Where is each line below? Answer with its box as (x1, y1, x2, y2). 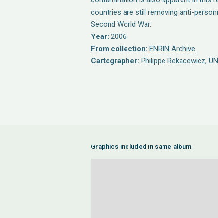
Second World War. (91, 20, 151, 29)
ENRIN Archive (149, 44, 195, 53)
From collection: (91, 44, 147, 53)
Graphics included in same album (91, 143, 192, 150)
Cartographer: (91, 56, 139, 65)
